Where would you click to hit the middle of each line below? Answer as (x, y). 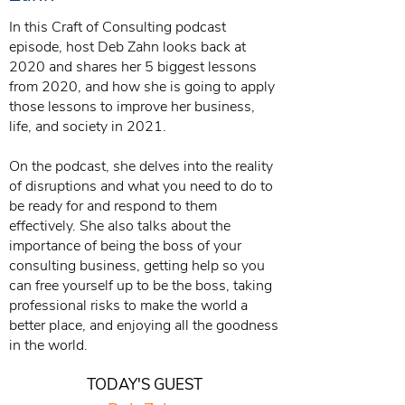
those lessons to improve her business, (132, 107)
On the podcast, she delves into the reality (141, 166)
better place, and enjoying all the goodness (144, 325)
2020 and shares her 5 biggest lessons (133, 67)
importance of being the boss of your (125, 246)
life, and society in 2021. (88, 127)
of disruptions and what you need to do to (141, 186)
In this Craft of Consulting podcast (118, 27)
